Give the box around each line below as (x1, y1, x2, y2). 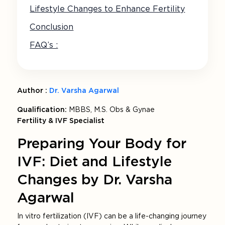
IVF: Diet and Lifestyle (17, 153, 172, 170)
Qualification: (17, 105, 67, 114)
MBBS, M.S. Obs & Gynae (67, 105, 155, 114)
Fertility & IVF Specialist (17, 117, 105, 125)
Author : (17, 86, 48, 95)
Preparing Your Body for (17, 135, 187, 152)
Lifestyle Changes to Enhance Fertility (30, 4, 185, 14)
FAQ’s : (30, 40, 58, 50)
